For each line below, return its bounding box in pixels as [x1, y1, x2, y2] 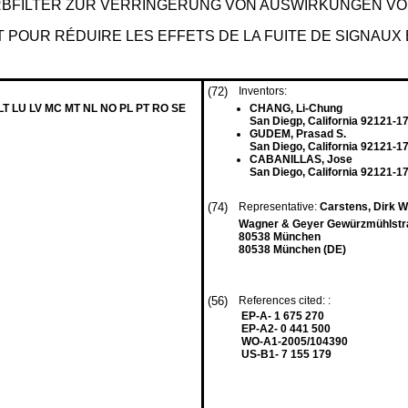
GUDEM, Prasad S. [250, 127, 346, 140]
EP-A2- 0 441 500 [241, 322, 331, 335]
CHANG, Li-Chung [250, 102, 342, 115]
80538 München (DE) [239, 243, 346, 256]
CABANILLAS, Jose [250, 153, 352, 166]
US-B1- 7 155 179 [241, 348, 331, 361]
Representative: [239, 200, 320, 213]
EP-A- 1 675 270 [241, 310, 324, 322]
